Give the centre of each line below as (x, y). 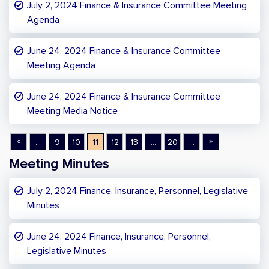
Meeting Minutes (59, 165)
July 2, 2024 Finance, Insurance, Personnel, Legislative (138, 191)
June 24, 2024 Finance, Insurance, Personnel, (119, 237)
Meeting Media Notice (72, 111)
